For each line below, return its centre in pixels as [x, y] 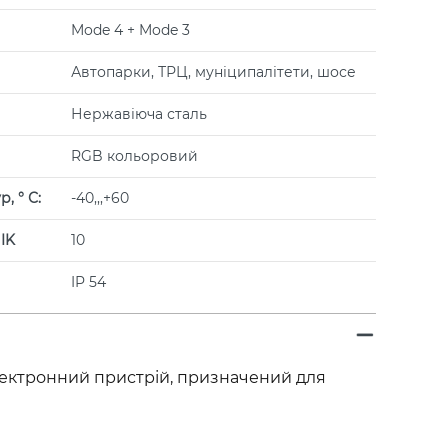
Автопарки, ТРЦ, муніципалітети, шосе [213, 71]
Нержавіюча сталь [139, 113]
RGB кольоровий [134, 155]
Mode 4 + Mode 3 [130, 29]
